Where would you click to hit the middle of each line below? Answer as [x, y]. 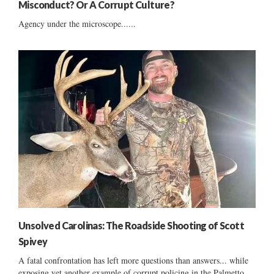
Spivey [34, 242]
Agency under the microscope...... [77, 23]
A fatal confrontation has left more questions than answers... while [133, 261]
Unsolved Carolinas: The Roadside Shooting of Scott [131, 226]
